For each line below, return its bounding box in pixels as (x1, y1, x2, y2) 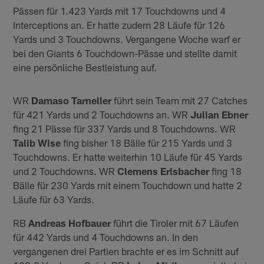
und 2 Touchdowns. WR (13, 164, 118, 177)
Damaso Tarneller (31, 94, 112, 106)
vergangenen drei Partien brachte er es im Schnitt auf (13, 245, 239, 257)
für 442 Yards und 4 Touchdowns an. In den (13, 230, 199, 243)
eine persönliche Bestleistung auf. (13, 61, 157, 73)
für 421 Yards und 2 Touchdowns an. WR (13, 108, 191, 120)
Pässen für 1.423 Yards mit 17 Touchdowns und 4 (13, 4, 226, 16)
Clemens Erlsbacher (117, 164, 210, 177)
